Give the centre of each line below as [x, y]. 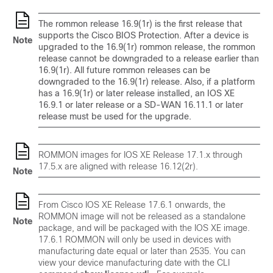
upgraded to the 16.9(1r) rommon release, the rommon [147, 47]
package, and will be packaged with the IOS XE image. [144, 228]
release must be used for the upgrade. [115, 116]
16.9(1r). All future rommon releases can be [124, 70]
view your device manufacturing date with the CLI [134, 263]
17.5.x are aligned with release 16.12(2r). [118, 166]
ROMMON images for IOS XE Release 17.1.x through [140, 155]
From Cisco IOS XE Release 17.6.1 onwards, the [132, 205]
